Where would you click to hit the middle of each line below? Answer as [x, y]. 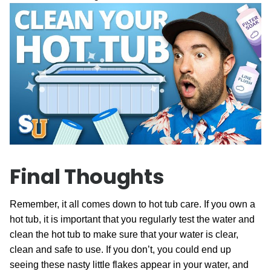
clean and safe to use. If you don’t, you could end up [120, 249]
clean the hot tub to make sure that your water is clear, [124, 234]
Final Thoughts [87, 176]
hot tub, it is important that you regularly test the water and [132, 219]
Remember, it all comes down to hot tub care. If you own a [132, 204]
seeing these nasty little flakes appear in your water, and [129, 264]
